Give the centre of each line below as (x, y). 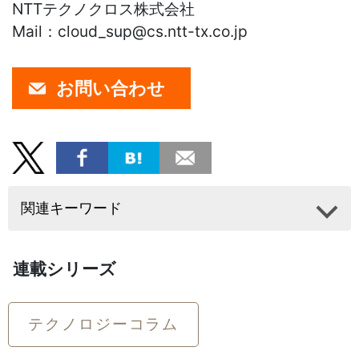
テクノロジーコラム (104, 324)
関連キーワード (71, 208)
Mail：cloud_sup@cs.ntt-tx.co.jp (130, 32)
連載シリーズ (65, 269)
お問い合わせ (111, 89)
